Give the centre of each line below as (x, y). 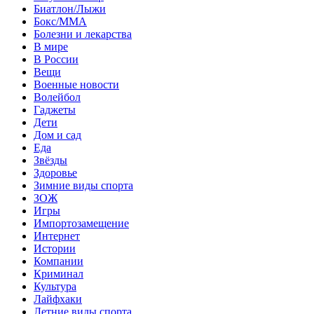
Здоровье (55, 172)
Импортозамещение (81, 223)
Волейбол (57, 97)
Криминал (59, 273)
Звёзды (50, 160)
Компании (59, 261)
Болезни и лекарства (83, 34)
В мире (51, 46)
